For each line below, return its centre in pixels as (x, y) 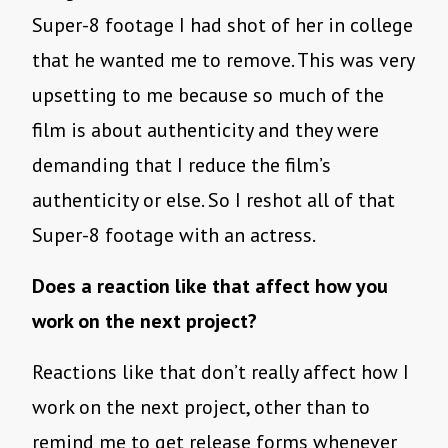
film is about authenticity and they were (205, 130)
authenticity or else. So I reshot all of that (213, 200)
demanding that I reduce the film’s (181, 165)
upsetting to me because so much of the (208, 95)
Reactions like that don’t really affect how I (220, 372)
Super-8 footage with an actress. (175, 235)
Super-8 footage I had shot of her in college (222, 25)
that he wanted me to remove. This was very (223, 60)
